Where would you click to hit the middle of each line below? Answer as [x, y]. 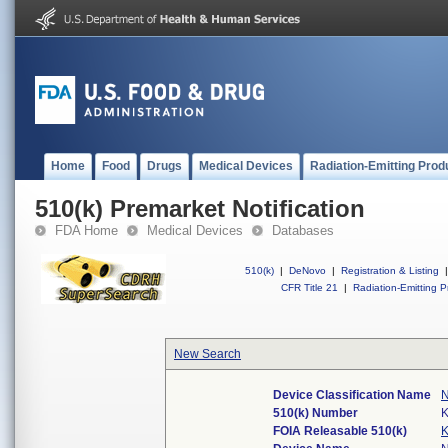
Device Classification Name [352, 395]
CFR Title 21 [309, 287]
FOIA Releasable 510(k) [340, 431]
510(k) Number [315, 413]
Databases [303, 230]
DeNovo [307, 270]
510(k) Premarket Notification [200, 208]
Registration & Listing [390, 270]
